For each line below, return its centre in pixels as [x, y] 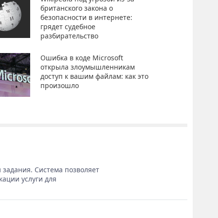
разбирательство [69, 36]
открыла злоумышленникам [87, 67]
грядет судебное [68, 27]
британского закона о [76, 8]
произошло [59, 86]
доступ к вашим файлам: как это [94, 76]
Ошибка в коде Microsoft [82, 58]
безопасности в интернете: [86, 17]
